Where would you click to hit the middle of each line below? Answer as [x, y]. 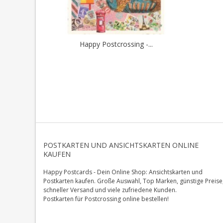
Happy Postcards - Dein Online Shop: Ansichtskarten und [123, 172]
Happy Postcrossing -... [116, 44]
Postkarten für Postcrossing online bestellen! [106, 199]
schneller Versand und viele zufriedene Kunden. [110, 190]
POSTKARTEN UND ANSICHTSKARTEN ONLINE [121, 145]
